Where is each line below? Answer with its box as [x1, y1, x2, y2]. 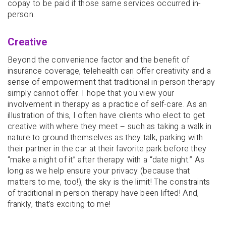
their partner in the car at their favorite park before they [8, 142, 207, 155]
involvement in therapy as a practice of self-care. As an [8, 98, 207, 110]
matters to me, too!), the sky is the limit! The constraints [8, 176, 210, 188]
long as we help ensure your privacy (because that [8, 164, 190, 177]
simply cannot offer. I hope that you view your [8, 87, 175, 99]
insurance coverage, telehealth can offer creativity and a [8, 65, 211, 77]
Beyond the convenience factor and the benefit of [8, 53, 190, 66]
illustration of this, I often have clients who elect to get [8, 109, 205, 122]
